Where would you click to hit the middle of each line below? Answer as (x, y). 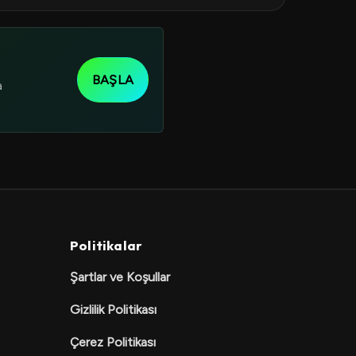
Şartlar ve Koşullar (120, 277)
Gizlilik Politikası (113, 310)
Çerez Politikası (113, 342)
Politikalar (106, 245)
